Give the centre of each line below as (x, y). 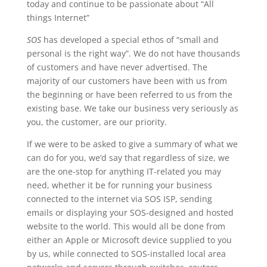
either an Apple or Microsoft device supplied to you (129, 240)
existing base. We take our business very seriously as (132, 108)
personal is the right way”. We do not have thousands (133, 53)
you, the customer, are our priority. (97, 122)
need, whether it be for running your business (119, 185)
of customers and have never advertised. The (117, 67)
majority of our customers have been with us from (127, 81)
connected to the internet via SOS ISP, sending (119, 199)
